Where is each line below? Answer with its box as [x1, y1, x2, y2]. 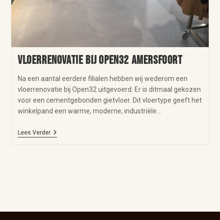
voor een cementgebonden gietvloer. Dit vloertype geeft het [17, 96, 202, 104]
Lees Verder [17, 129, 51, 136]
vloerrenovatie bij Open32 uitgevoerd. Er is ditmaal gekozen [17, 85, 201, 93]
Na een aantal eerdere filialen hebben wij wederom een [17, 74, 188, 82]
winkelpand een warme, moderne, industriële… [17, 107, 161, 115]
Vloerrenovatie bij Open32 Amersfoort [17, 53, 183, 67]
